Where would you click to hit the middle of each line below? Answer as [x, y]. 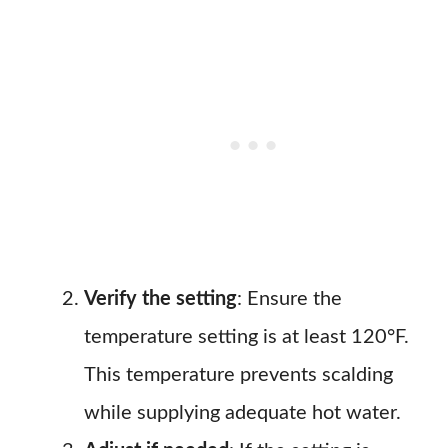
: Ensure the [289, 299]
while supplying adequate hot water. [242, 413]
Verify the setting [160, 299]
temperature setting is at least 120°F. [246, 337]
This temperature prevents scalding [238, 375]
